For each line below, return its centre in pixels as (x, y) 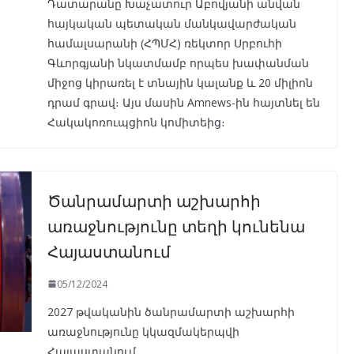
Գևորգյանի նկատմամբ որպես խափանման (178, 62)
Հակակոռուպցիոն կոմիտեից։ (136, 122)
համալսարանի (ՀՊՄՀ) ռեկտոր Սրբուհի (164, 43)
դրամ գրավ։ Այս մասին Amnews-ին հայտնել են (183, 102)
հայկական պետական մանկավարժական (171, 23)
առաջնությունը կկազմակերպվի (143, 331)
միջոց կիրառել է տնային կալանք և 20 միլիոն (180, 82)
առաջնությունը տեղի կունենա (176, 225)
